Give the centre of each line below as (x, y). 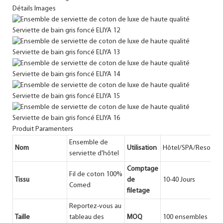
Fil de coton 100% (96, 174)
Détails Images (34, 8)
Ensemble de (89, 142)
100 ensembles (185, 217)
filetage (138, 191)
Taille (22, 217)
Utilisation (142, 148)
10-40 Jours (179, 180)
